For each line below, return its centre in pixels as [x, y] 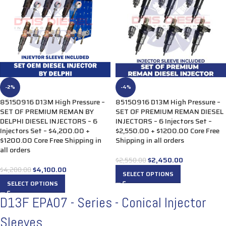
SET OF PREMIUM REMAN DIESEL [169, 111]
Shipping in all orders [150, 140]
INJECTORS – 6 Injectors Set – [164, 121]
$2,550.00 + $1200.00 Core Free [167, 130]
